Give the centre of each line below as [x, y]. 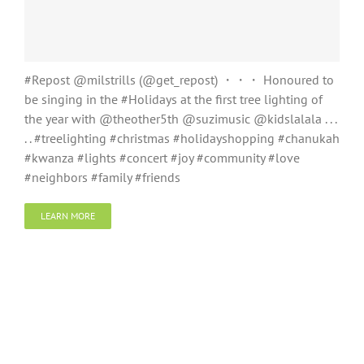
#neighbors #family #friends [102, 177]
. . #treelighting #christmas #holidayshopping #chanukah [182, 138]
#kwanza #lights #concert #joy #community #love [162, 158]
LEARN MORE [68, 216]
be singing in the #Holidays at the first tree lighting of [173, 99]
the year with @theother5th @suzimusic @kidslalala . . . [180, 119]
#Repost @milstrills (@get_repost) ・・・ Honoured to [179, 80]
